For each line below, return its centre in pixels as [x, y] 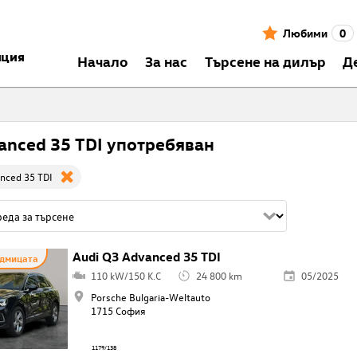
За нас [167, 61]
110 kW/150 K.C [126, 276]
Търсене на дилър [265, 61]
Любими [305, 33]
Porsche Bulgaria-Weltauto [150, 297]
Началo [102, 61]
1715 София [118, 311]
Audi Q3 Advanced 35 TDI [147, 257]
